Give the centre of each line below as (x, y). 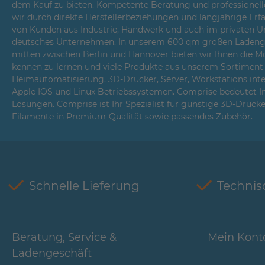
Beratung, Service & (64, 237)
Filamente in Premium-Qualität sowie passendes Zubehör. (132, 116)
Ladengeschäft (52, 253)
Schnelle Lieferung (84, 185)
